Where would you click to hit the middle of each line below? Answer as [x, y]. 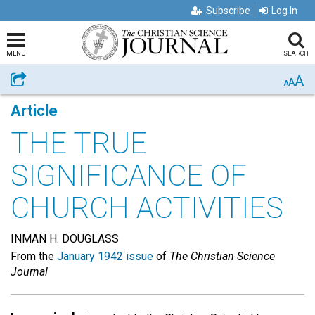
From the [34, 256]
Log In [284, 11]
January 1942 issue [105, 256]
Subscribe [228, 11]
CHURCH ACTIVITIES [147, 208]
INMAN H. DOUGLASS [65, 239]
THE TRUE [79, 143]
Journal [29, 272]
